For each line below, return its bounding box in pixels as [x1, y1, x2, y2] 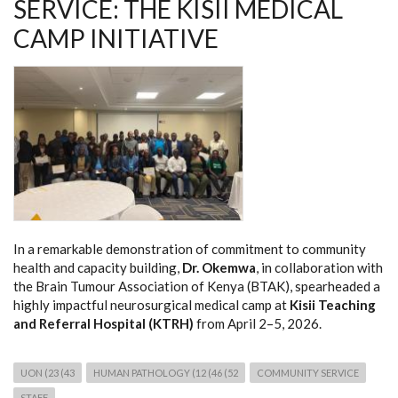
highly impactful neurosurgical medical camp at [13, 296, 290, 313]
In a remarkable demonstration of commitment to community [13, 240, 366, 257]
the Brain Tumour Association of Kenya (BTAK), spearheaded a [13, 277, 380, 294]
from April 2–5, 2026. [194, 314, 322, 331]
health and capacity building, [13, 259, 182, 275]
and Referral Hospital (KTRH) [13, 314, 194, 331]
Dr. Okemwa [182, 259, 256, 275]
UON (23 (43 [20, 366, 75, 378]
